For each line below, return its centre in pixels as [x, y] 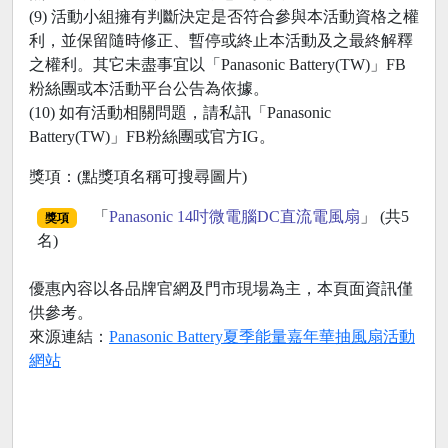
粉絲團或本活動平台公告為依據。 [149, 88]
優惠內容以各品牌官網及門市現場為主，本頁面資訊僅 [221, 288]
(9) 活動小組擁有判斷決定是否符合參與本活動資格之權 [224, 16]
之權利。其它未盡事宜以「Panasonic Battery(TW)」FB [217, 64]
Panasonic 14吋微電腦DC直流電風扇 [234, 216]
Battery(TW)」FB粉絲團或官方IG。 [152, 136]
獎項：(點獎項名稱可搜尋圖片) [138, 176]
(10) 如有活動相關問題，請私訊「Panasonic [180, 112]
